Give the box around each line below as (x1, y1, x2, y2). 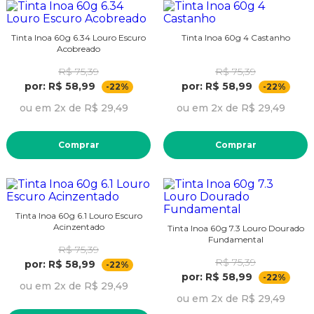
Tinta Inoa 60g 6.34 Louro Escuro (11, 32, 146, 43)
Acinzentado (53, 221, 104, 232)
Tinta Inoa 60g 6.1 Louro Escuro (15, 210, 142, 221)
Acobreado (57, 43, 100, 54)
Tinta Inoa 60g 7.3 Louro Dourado (167, 222, 304, 233)
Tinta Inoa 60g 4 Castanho (181, 32, 290, 43)
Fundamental (207, 233, 264, 245)
